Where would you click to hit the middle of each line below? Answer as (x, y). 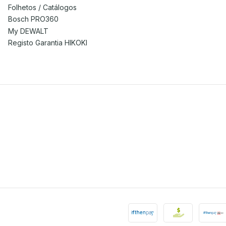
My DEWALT (28, 31)
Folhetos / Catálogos (42, 8)
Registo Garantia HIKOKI (48, 43)
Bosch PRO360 (33, 19)
